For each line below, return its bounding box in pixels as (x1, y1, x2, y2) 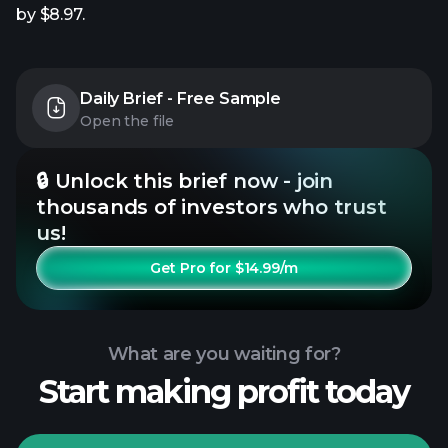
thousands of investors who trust (36, 195, 387, 219)
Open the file (80, 112, 175, 130)
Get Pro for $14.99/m (150, 259, 298, 277)
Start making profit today (39, 372, 409, 411)
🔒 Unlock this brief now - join (36, 169, 334, 193)
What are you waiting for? (107, 343, 341, 365)
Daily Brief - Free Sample (80, 89, 281, 108)
